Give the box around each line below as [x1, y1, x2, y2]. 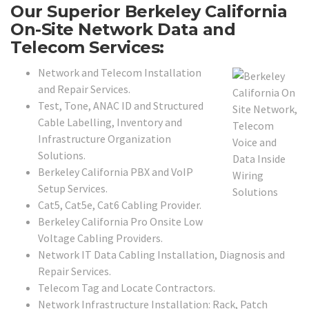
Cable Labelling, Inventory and [38, 114, 182, 129]
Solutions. [38, 148, 86, 162]
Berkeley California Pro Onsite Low [38, 214, 203, 228]
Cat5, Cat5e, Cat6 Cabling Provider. [38, 197, 201, 212]
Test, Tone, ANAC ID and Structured [38, 98, 203, 112]
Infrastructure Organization [38, 131, 171, 146]
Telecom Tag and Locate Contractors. [38, 280, 215, 295]
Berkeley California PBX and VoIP [38, 164, 193, 179]
